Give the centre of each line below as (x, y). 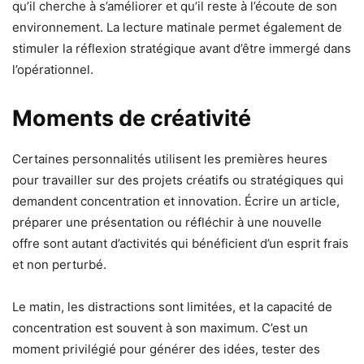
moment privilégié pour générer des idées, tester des (166, 349)
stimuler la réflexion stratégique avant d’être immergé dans (182, 48)
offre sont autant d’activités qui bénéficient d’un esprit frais (180, 243)
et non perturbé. (59, 264)
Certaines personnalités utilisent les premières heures (170, 158)
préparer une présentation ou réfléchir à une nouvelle (167, 222)
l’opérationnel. (53, 69)
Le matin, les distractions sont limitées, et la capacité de (172, 306)
